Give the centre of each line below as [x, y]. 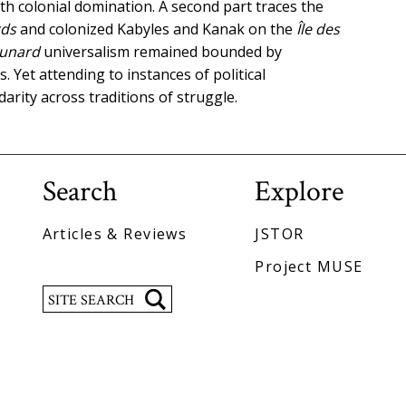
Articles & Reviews [115, 234]
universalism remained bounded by [161, 51]
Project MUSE [309, 267]
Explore [300, 191]
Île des [319, 29]
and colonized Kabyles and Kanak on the [157, 29]
